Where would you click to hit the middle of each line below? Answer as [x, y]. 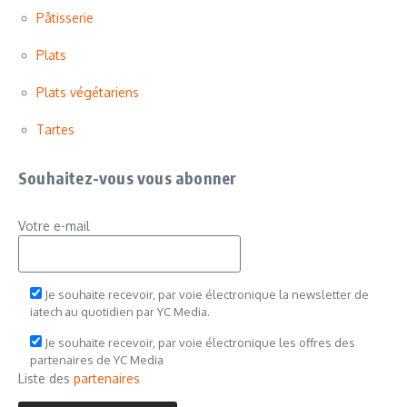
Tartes [55, 130]
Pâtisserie [65, 18]
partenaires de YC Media [97, 360]
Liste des [46, 379]
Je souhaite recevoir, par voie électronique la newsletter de [207, 295]
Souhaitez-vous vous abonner [128, 178]
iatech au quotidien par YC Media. [120, 312]
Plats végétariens [88, 93]
